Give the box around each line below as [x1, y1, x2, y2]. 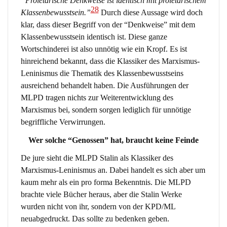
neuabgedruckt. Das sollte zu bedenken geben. [20, 214, 169, 223]
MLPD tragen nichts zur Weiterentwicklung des [20, 93, 173, 102]
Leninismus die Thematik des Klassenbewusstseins [20, 69, 183, 78]
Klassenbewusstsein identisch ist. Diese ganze [20, 32, 167, 42]
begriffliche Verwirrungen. [20, 118, 105, 127]
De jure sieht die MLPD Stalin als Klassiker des [20, 153, 173, 162]
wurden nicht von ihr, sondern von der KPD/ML [20, 202, 175, 211]
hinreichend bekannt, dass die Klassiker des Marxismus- [20, 57, 200, 66]
